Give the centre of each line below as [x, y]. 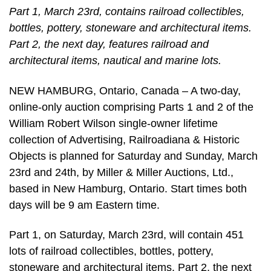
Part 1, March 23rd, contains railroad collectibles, [127, 12]
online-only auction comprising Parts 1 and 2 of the [131, 107]
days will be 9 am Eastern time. [84, 205]
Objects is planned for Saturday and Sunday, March [133, 156]
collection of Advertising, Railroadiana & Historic [124, 139]
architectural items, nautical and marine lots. [115, 61]
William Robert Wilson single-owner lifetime [113, 123]
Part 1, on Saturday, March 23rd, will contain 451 [126, 235]
